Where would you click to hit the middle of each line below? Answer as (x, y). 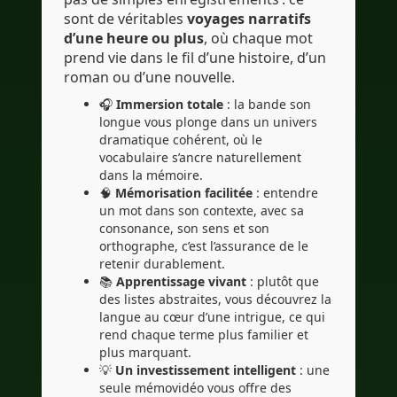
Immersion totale (170, 105)
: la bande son (267, 105)
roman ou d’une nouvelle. (149, 78)
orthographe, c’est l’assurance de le (204, 246)
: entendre (285, 193)
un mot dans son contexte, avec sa (202, 211)
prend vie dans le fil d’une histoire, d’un (195, 58)
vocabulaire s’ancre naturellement (200, 158)
